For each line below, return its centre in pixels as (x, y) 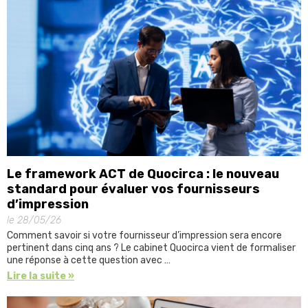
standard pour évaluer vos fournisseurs (133, 189)
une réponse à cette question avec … (89, 260)
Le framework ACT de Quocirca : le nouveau (143, 174)
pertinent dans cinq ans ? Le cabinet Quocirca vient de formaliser (151, 247)
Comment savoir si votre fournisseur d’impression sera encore (144, 235)
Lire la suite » (41, 276)
